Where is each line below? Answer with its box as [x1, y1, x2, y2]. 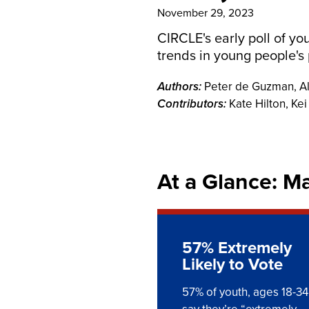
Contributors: [157, 94, 226, 112]
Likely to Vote [182, 251, 283, 277]
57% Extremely [182, 235, 292, 260]
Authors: [157, 77, 201, 95]
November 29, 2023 [157, 4, 254, 21]
